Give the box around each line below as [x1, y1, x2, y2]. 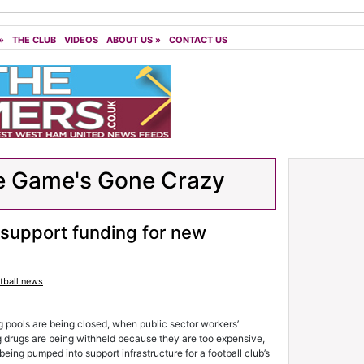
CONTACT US [169, 34, 227, 45]
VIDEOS [64, 34, 98, 45]
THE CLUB [12, 34, 56, 45]
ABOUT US [106, 34, 153, 45]
